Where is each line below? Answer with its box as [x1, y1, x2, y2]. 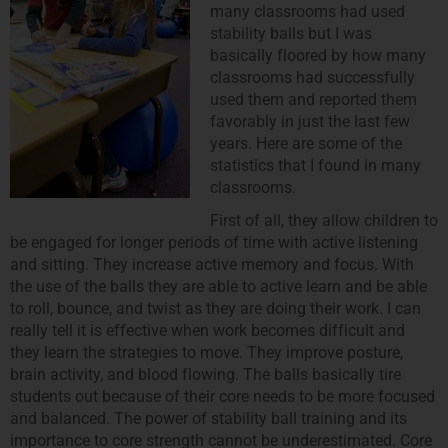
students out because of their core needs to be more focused [10, 387, 435, 407]
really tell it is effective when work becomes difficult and [10, 321, 405, 341]
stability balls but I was [210, 23, 372, 43]
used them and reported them [210, 89, 417, 109]
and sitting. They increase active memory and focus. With [10, 255, 414, 275]
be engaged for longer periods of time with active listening [10, 233, 418, 253]
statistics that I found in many [210, 155, 421, 175]
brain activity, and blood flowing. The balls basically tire [10, 365, 401, 385]
